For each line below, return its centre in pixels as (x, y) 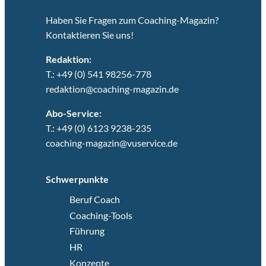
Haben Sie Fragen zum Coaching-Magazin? (133, 20)
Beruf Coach (94, 199)
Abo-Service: (73, 113)
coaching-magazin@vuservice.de (111, 143)
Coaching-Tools (101, 215)
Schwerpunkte (77, 179)
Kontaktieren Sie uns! (90, 35)
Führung (87, 231)
